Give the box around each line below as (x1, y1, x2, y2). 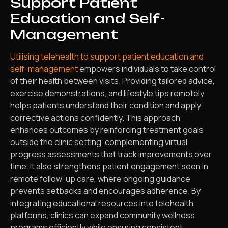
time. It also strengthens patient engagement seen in (10, 160, 208, 172)
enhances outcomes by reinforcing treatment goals (10, 124, 204, 135)
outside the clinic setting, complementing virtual (10, 136, 187, 148)
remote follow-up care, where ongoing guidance (10, 173, 190, 184)
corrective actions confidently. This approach (10, 111, 180, 123)
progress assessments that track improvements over (10, 148, 212, 160)
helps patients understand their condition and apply (10, 99, 201, 111)
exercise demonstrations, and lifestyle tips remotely (10, 87, 204, 99)
